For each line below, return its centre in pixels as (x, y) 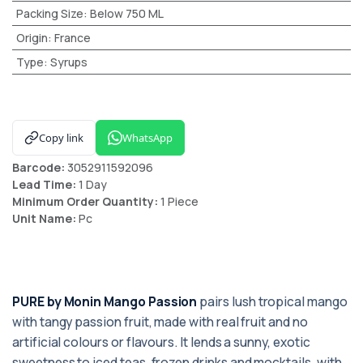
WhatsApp (147, 137)
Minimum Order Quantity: (86, 201)
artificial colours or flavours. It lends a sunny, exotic (161, 342)
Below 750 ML (126, 13)
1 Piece (179, 201)
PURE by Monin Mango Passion (105, 301)
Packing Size (49, 13)
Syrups (68, 62)
